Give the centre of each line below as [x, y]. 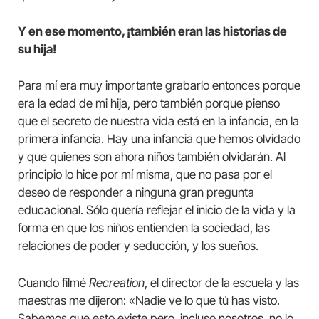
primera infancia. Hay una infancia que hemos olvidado [159, 139]
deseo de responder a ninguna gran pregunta [136, 193]
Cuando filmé [53, 282]
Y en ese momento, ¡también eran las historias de [152, 32]
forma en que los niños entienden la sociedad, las [144, 228]
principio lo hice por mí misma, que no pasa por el [145, 175]
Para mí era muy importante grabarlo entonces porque [159, 86]
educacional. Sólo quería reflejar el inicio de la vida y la [157, 210]
